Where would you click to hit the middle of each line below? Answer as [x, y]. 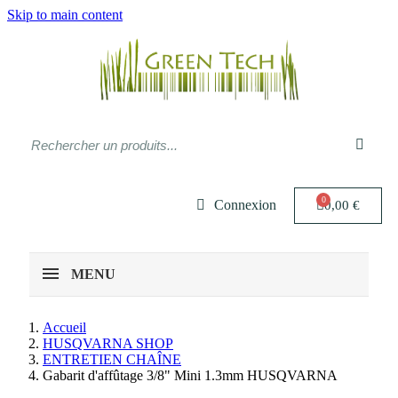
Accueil [64, 327]
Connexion [245, 205]
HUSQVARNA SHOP [108, 343]
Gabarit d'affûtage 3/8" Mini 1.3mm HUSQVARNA [190, 375]
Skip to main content [65, 15]
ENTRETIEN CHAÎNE [112, 359]
